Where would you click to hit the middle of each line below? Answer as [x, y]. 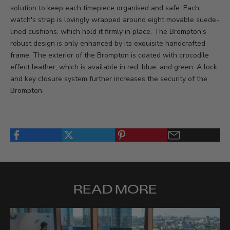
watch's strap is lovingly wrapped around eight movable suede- [115, 20]
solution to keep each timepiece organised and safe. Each [105, 8]
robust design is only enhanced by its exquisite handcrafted [108, 44]
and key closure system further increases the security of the [109, 79]
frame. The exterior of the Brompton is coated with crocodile [110, 55]
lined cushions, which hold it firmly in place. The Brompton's [108, 32]
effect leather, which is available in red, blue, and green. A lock [114, 67]
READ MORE [115, 189]
